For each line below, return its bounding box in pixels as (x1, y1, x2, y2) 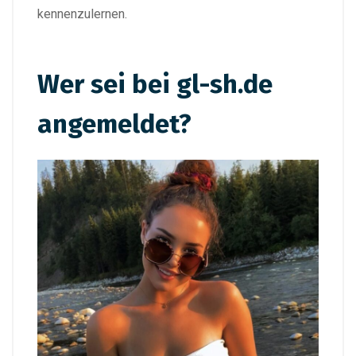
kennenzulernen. (37, 6, 127, 21)
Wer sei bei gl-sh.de (37, 68, 273, 100)
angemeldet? (37, 107, 192, 140)
